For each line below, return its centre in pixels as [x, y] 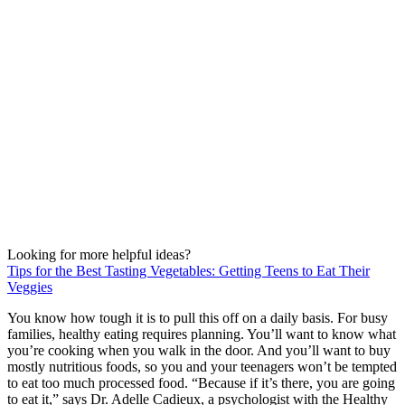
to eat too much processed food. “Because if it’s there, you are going [201, 382]
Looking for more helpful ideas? [99, 254]
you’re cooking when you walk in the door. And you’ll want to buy [199, 350]
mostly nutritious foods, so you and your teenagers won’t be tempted [202, 366]
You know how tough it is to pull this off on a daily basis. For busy [198, 317]
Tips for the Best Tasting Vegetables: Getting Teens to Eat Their [188, 270]
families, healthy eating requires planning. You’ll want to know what [202, 334]
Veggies [30, 287]
